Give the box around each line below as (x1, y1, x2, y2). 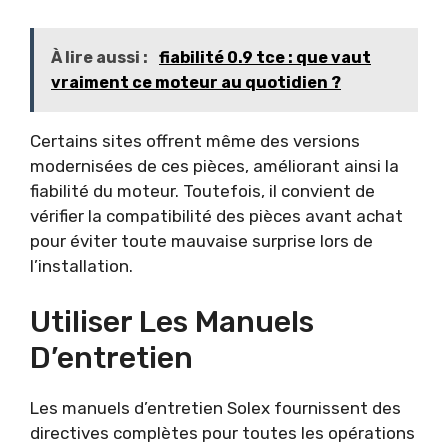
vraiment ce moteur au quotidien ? (51, 72, 341, 92)
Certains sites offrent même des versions (30, 130, 360, 151)
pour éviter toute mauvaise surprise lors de (30, 230, 373, 251)
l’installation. (30, 255, 133, 276)
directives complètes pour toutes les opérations (30, 423, 415, 444)
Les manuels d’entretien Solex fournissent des (30, 398, 401, 419)
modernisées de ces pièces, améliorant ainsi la (30, 155, 399, 176)
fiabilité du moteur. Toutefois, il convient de (30, 180, 375, 201)
